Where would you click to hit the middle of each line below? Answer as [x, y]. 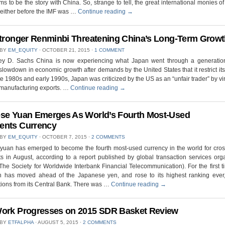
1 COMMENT [109, 50]
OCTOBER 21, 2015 [66, 50]
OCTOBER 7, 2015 [65, 137]
